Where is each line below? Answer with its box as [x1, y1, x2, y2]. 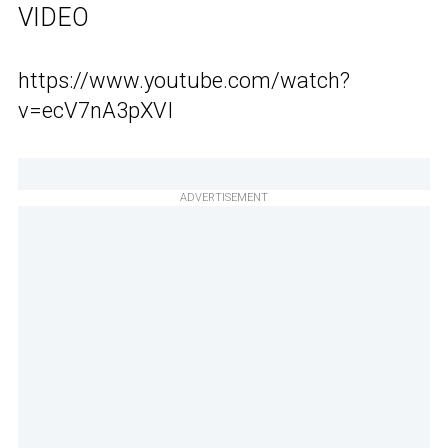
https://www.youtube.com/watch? [18, 67, 350, 93]
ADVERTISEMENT [180, 190, 268, 204]
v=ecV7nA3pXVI [18, 97, 173, 123]
